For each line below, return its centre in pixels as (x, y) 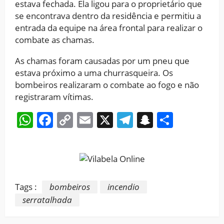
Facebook (89, 119)
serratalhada (47, 200)
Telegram (168, 119)
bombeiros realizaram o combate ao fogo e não (107, 84)
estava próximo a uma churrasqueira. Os (94, 72)
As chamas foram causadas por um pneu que (102, 60)
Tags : (26, 186)
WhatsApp (71, 119)
